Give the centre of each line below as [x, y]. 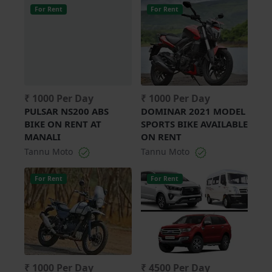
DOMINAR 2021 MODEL [193, 111]
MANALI [42, 136]
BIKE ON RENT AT [63, 124]
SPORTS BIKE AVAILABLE [194, 124]
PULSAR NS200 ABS [66, 111]
